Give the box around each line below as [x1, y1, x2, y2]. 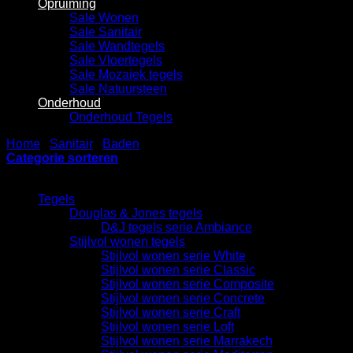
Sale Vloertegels [69, 54, 162, 67]
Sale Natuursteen [69, 82, 167, 95]
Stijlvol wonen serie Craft [101, 306, 240, 319]
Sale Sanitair [69, 25, 142, 39]
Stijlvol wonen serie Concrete [101, 292, 265, 305]
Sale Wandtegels [69, 39, 165, 53]
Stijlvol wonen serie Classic [101, 263, 255, 277]
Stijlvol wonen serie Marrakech [101, 334, 273, 347]
